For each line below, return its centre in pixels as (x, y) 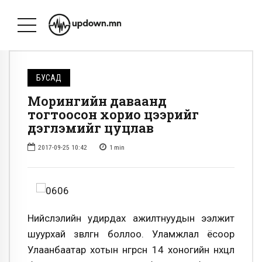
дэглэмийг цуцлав (91, 128)
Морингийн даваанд (97, 101)
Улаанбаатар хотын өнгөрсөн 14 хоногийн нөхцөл (131, 249)
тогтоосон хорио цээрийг (113, 115)
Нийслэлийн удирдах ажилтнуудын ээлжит (131, 218)
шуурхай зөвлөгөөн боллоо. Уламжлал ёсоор (131, 234)
